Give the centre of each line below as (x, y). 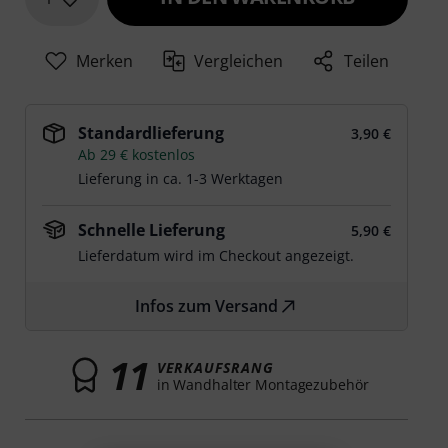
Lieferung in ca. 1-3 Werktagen (181, 178)
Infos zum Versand (207, 306)
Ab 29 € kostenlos (137, 154)
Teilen (367, 61)
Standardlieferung (151, 133)
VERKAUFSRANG (215, 367)
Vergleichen (239, 61)
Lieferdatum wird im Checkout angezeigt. (216, 255)
